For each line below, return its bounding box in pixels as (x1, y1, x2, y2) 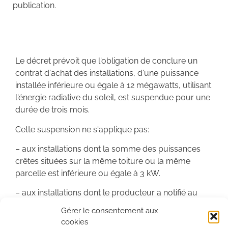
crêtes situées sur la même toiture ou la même (15, 156, 190, 166)
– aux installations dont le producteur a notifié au (15, 188, 197, 198)
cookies (61, 217, 88, 226)
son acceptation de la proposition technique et (15, 212, 189, 222)
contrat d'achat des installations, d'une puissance (15, 68, 198, 78)
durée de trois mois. (15, 105, 90, 115)
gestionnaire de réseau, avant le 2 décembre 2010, (15, 200, 204, 210)
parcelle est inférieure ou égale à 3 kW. (15, 168, 160, 178)
